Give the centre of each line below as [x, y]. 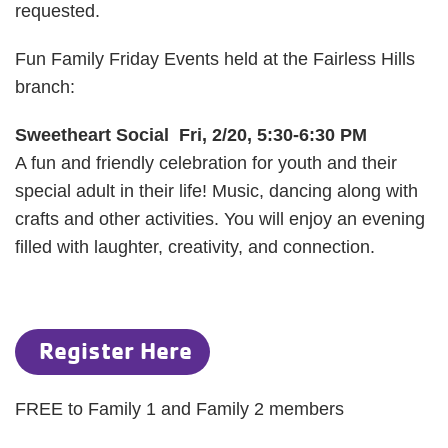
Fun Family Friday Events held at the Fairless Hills [215, 59]
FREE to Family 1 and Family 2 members [179, 409]
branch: [47, 87]
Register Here [112, 350]
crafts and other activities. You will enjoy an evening [220, 219]
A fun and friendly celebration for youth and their [206, 163]
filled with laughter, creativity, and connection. [195, 247]
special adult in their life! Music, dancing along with [216, 191]
